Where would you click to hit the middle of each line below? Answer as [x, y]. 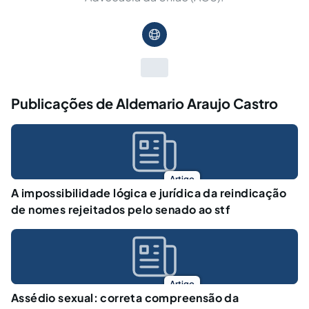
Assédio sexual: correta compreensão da [125, 297]
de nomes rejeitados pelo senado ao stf [121, 209]
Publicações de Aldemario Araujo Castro [144, 103]
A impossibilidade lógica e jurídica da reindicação [149, 192]
